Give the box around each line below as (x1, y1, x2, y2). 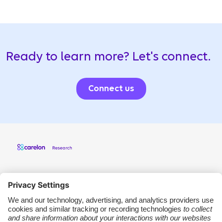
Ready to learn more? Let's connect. (6, 50, 211, 64)
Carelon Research (33, 182, 97, 191)
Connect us (88, 84, 134, 94)
